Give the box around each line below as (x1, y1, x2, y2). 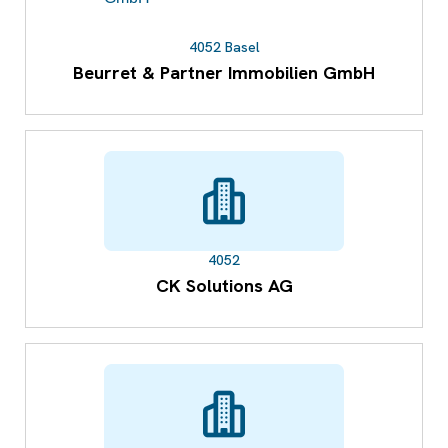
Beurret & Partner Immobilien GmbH (73, 61, 375, 85)
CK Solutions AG (155, 274, 293, 298)
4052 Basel (188, 38, 260, 57)
